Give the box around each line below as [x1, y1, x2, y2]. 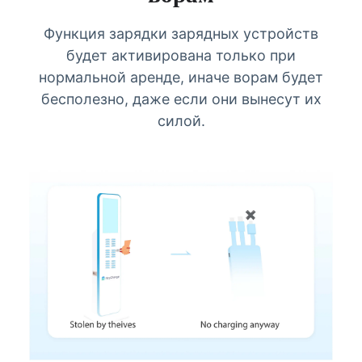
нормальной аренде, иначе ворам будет [39, 69, 323, 86]
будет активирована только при [66, 47, 296, 65]
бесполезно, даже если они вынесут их [40, 90, 322, 108]
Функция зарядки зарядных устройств [44, 25, 318, 43]
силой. [157, 112, 205, 130]
